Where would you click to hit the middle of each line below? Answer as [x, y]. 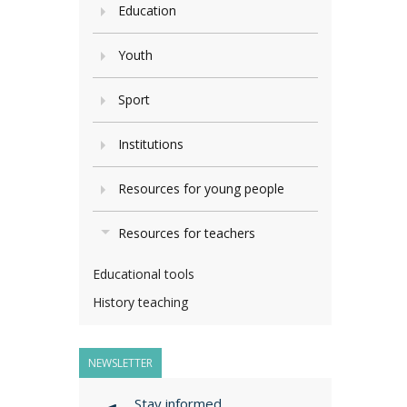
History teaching [140, 302]
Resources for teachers [187, 233]
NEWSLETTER [120, 363]
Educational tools [144, 274]
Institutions [151, 144]
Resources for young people [201, 189]
